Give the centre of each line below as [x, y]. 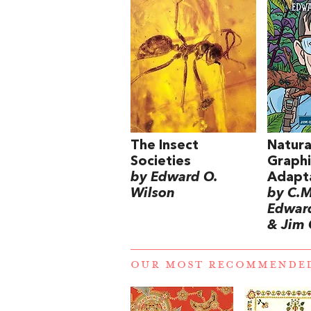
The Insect [165, 145]
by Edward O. [174, 177]
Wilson [153, 193]
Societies [161, 161]
